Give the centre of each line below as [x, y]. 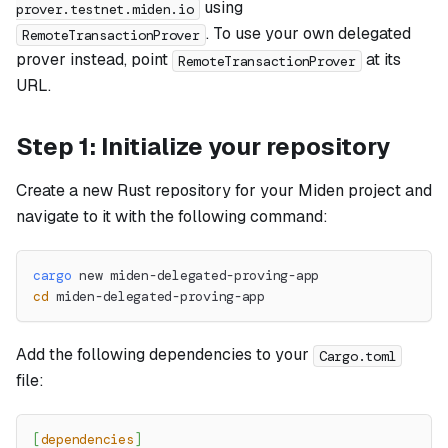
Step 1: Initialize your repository [203, 147]
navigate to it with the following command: [172, 217]
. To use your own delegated [308, 34]
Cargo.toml [358, 355]
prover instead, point [94, 60]
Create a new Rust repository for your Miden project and [224, 191]
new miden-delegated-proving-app [195, 276]
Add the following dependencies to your [164, 355]
